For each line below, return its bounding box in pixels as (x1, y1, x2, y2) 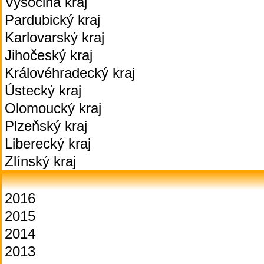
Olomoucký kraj (5, 100, 101, 116)
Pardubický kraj (5, 12, 100, 28)
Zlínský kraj (5, 153, 76, 169)
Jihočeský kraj (5, 47, 93, 63)
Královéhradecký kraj (5, 65, 135, 81)
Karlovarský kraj (5, 29, 104, 45)
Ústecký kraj (5, 82, 81, 98)
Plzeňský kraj (5, 118, 87, 134)
